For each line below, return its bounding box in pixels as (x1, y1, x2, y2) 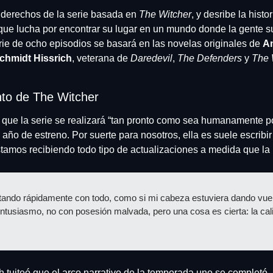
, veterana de (72, 53, 130, 63)
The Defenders (177, 53, 242, 63)
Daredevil (130, 53, 172, 63)
